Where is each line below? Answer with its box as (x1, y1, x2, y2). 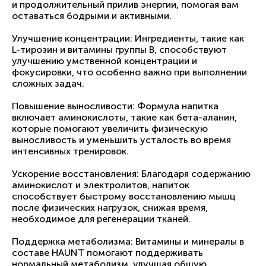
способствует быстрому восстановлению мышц (12, 191, 236, 202)
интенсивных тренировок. (12, 145, 129, 157)
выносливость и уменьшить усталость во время (12, 134, 231, 145)
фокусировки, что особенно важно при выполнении (12, 66, 247, 78)
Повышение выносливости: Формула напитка (12, 100, 218, 112)
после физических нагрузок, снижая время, (12, 202, 208, 213)
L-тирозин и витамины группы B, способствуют (12, 44, 227, 55)
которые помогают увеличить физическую (12, 123, 208, 134)
